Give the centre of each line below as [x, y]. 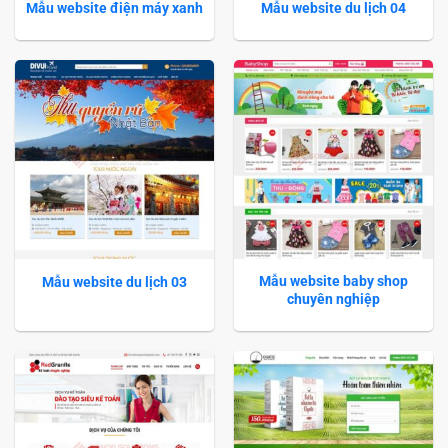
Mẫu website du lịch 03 [114, 282]
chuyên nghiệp [333, 298]
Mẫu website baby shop [333, 280]
